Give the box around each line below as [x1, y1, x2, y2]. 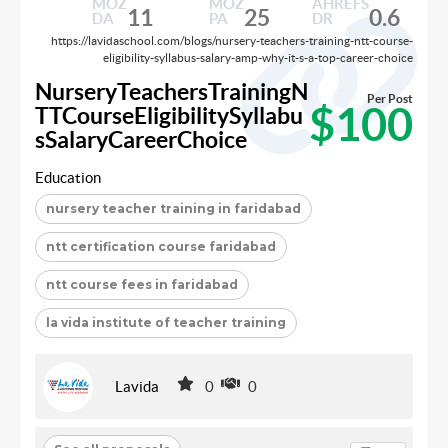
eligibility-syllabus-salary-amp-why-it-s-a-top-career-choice [103, 51, 413, 64]
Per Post [367, 91, 413, 105]
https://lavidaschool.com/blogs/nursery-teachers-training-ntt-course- [51, 34, 413, 47]
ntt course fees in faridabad [46, 277, 238, 293]
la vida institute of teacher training [46, 315, 286, 331]
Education [35, 168, 101, 186]
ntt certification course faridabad [46, 239, 276, 255]
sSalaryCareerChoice [35, 127, 247, 154]
